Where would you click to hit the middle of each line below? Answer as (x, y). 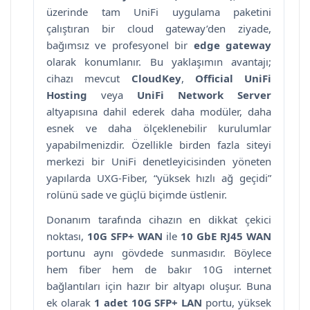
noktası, (67, 236)
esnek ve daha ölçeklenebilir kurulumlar (159, 128)
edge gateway (232, 45)
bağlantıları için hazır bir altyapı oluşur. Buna (159, 285)
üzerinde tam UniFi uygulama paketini (159, 11)
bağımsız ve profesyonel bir (120, 45)
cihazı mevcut (89, 78)
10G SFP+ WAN (125, 236)
